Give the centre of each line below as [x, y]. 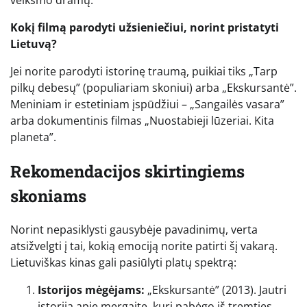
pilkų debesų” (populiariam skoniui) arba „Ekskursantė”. [153, 87]
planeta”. [33, 137]
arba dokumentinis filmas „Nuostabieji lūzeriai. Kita [142, 120]
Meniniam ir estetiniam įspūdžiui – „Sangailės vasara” [147, 104]
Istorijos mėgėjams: [91, 290]
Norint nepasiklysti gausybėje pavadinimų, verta [134, 230]
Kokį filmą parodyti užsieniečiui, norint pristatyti [145, 27]
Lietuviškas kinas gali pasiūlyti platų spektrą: [123, 263]
